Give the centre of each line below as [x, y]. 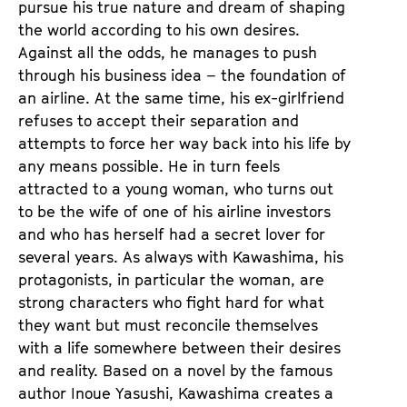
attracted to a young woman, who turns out [176, 189]
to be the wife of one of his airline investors [174, 211]
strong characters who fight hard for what [171, 302]
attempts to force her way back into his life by [184, 143]
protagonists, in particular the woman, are [171, 279]
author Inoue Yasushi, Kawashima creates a [176, 393]
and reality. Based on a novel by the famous [175, 370]
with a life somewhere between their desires [179, 347]
